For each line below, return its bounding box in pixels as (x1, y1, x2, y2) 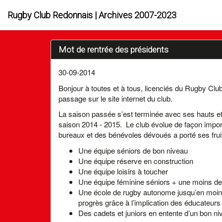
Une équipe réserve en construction (78, 155, 193, 166)
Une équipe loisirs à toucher (78, 166, 168, 176)
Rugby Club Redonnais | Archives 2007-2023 (7, 9, 176, 20)
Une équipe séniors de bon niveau (78, 145, 188, 156)
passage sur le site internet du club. (58, 93, 172, 104)
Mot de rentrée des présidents (58, 45, 168, 55)
